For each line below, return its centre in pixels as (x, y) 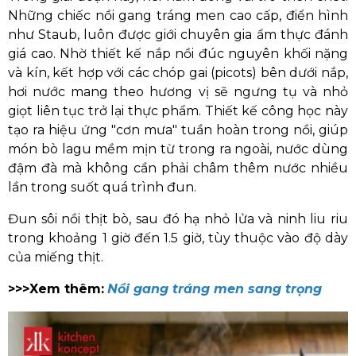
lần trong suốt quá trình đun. (102, 187)
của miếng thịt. (56, 257)
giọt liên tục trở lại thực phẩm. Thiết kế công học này (178, 111)
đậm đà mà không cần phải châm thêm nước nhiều (178, 168)
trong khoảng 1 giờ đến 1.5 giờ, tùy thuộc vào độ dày (178, 238)
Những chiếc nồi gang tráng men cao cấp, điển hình (178, 15)
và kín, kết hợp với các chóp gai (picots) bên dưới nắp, (178, 73)
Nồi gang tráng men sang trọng (215, 289)
